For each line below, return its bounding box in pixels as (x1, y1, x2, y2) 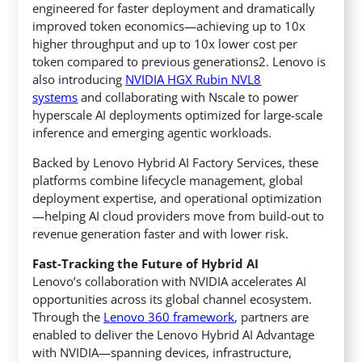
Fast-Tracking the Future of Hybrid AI (32, 255, 266, 272)
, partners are (234, 309, 309, 326)
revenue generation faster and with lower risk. (32, 225, 289, 242)
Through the (32, 309, 104, 326)
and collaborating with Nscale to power (78, 89, 299, 106)
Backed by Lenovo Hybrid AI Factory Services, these (32, 154, 319, 171)
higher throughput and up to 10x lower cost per (32, 36, 298, 53)
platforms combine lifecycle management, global (32, 172, 304, 189)
